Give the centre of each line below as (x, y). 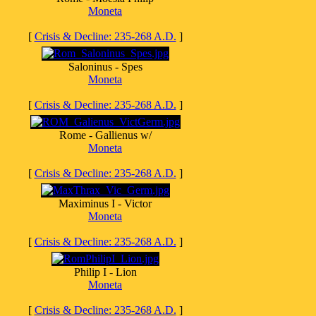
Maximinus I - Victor (105, 203)
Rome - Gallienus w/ (105, 135)
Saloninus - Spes (105, 67)
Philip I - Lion (105, 272)
